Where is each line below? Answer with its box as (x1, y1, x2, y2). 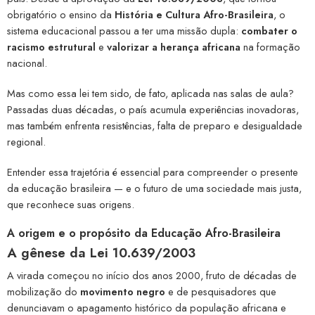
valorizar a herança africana (107, 39, 240, 55)
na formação (240, 39, 300, 55)
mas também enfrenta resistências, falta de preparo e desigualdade (7, 118, 302, 134)
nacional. (7, 56, 47, 71)
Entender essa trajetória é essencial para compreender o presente (7, 165, 298, 180)
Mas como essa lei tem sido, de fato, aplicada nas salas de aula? (7, 86, 294, 101)
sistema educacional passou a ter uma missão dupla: (7, 23, 241, 39)
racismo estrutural (7, 39, 96, 55)
